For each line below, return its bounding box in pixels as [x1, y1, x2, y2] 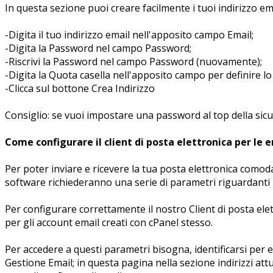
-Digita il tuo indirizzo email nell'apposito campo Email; [5, 27, 253, 41]
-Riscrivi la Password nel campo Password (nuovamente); [5, 54, 262, 68]
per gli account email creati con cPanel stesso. [5, 215, 213, 229]
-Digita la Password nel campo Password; [5, 41, 191, 55]
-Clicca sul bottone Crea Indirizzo [5, 81, 155, 95]
